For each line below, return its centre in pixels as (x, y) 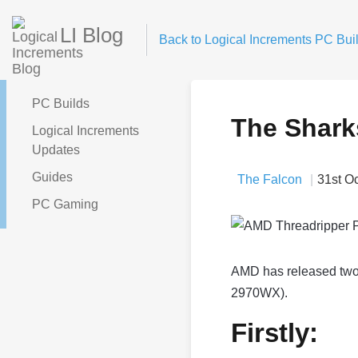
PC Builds (61, 103)
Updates (56, 150)
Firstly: (274, 333)
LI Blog (91, 35)
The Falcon (270, 179)
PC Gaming (65, 204)
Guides (52, 177)
